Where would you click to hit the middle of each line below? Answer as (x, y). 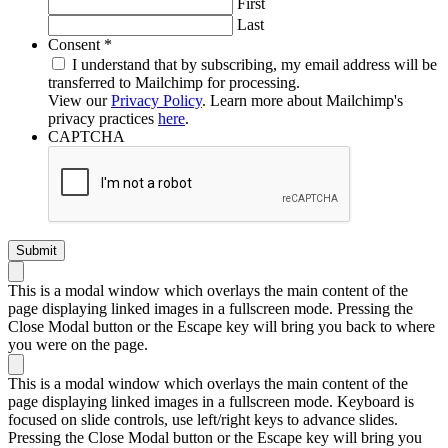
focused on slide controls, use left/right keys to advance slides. (203, 419)
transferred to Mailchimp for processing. (174, 82)
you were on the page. (78, 344)
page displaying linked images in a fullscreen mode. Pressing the (210, 308)
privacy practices (103, 118)
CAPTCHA (86, 136)
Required (140, 43)
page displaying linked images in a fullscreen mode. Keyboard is (211, 401)
